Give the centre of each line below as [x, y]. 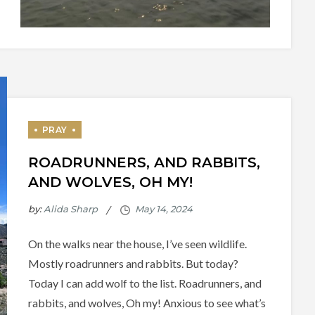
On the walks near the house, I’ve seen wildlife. [137, 243]
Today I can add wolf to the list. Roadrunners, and [144, 283]
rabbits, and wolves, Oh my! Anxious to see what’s [147, 302]
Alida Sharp [70, 209]
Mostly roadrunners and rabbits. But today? [133, 263]
